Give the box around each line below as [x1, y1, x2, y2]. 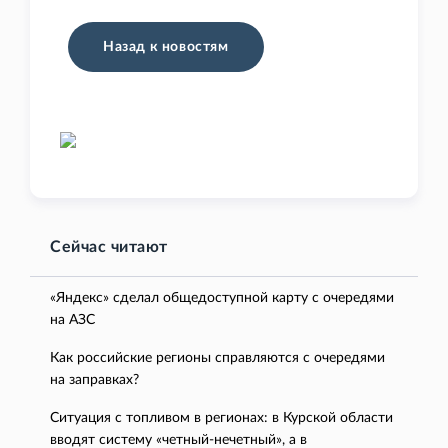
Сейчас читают [50, 239, 168, 256]
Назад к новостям [103, 40, 229, 55]
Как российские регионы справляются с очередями [50, 351, 385, 366]
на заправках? [50, 373, 139, 388]
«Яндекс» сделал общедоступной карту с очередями [50, 291, 394, 306]
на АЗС [50, 313, 95, 328]
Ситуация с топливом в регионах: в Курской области [50, 411, 393, 426]
